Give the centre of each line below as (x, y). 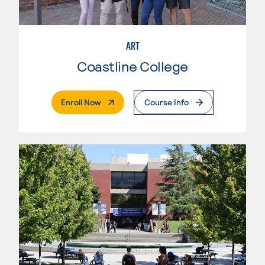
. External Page (127, 101)
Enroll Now (81, 102)
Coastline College (132, 66)
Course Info (167, 102)
